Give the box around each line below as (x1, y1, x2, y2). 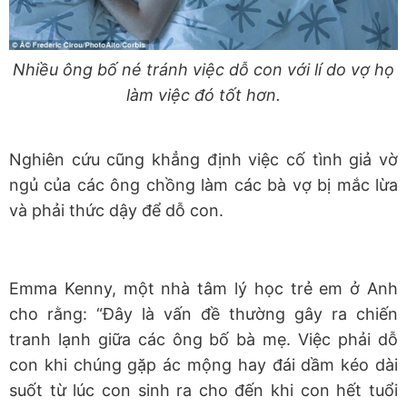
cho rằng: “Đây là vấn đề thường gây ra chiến (9, 304, 398, 324)
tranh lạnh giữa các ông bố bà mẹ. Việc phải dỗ (9, 330, 398, 350)
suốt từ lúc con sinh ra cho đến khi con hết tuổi (9, 381, 398, 401)
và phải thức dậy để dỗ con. (9, 201, 228, 221)
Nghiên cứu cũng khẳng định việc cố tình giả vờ (9, 150, 398, 170)
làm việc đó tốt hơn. (126, 85, 281, 105)
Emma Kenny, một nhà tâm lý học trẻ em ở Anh (9, 279, 398, 299)
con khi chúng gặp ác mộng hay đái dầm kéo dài (9, 355, 398, 375)
